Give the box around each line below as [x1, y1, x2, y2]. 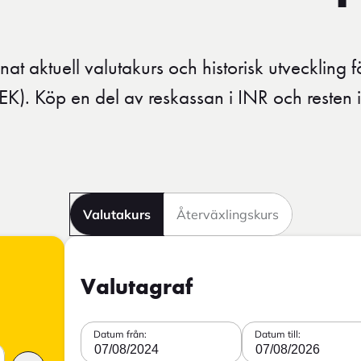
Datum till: [255, 327, 301, 340]
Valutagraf [81, 276, 193, 299]
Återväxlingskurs [176, 205, 279, 222]
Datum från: [93, 327, 147, 340]
